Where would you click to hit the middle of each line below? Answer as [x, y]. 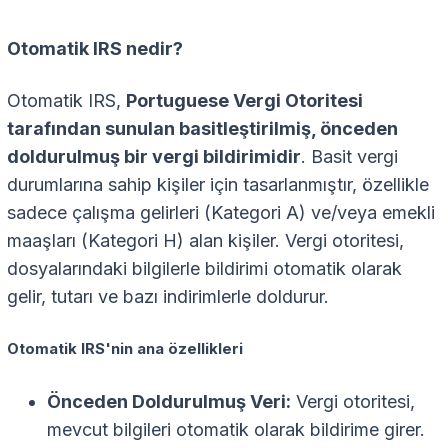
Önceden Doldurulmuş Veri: [169, 402]
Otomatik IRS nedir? [95, 49]
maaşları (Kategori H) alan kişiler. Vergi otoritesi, [205, 241]
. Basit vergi [349, 157]
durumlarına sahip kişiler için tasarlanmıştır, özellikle [218, 185]
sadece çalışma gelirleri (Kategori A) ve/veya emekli [221, 213]
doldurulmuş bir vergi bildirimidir [154, 157]
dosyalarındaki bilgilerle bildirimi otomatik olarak [204, 269]
